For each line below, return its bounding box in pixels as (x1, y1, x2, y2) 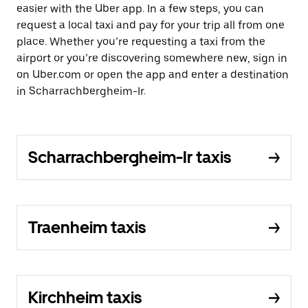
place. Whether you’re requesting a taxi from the (16, 35, 265, 48)
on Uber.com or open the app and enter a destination (16, 68, 289, 81)
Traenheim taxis (28, 217, 146, 237)
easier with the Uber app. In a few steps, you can (16, 2, 264, 15)
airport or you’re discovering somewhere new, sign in (16, 52, 287, 65)
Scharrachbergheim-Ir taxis (28, 147, 231, 167)
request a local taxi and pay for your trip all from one (16, 19, 285, 32)
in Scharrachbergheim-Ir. (16, 85, 146, 98)
